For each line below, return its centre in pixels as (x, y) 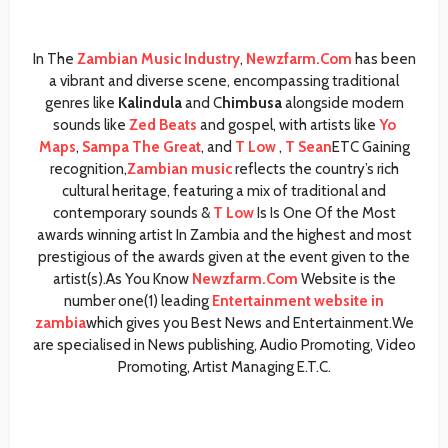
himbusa (251, 103)
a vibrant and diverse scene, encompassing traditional (224, 81)
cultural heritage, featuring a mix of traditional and (224, 191)
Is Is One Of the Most (324, 213)
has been (383, 59)
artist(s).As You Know (122, 279)
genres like (81, 103)
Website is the (346, 279)
